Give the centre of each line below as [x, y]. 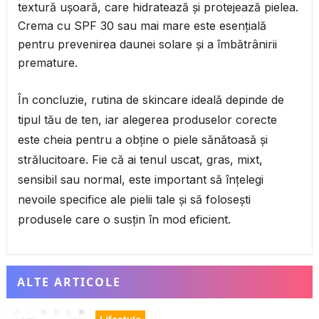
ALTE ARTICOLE [69, 282]
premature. [47, 63]
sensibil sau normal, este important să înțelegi [140, 180]
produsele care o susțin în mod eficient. [124, 220]
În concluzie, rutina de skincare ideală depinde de [151, 100]
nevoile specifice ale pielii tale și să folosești [134, 200]
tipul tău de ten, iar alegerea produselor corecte [147, 120]
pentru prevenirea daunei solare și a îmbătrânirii [147, 45]
